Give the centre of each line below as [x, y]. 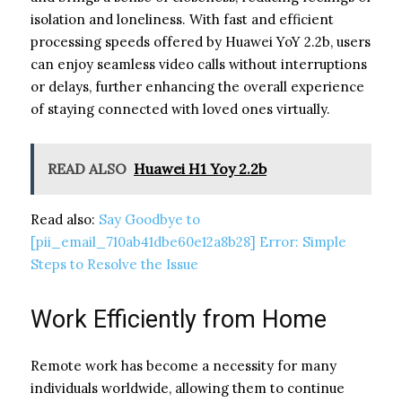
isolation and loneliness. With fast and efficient [182, 19]
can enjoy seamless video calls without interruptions [199, 64]
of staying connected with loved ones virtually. [180, 109]
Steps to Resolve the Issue [114, 264]
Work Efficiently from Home [179, 319]
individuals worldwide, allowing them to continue [188, 388]
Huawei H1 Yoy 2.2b [200, 168]
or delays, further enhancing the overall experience [197, 86]
